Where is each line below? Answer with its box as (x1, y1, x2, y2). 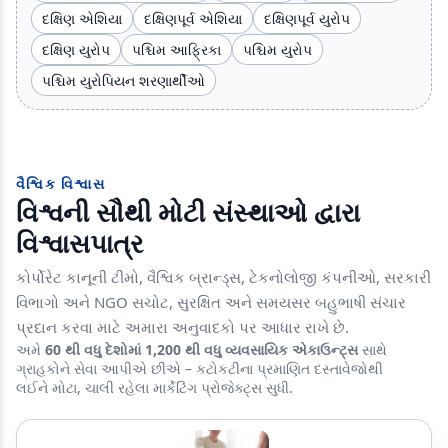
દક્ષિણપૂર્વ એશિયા (144, 8, 242, 28)
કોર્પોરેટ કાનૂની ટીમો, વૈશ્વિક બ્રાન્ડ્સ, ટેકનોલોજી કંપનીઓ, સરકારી (16, 266, 431, 287)
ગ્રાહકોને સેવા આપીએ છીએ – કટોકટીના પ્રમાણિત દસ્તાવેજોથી (16, 358, 383, 378)
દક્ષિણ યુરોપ (42, 39, 110, 59)
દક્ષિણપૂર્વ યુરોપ (264, 8, 350, 28)
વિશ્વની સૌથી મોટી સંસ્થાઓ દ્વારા (16, 193, 360, 230)
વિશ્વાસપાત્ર (16, 224, 143, 261)
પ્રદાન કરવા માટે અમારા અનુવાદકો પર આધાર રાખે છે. (16, 316, 349, 337)
